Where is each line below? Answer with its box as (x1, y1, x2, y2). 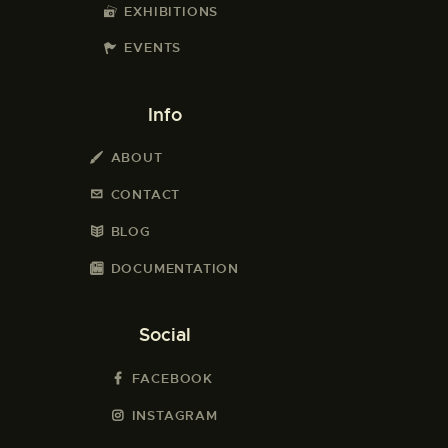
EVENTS (124, 39, 182, 57)
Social (138, 323, 191, 347)
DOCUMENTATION (110, 260, 239, 278)
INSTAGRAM (131, 406, 218, 424)
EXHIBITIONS (124, 2, 219, 20)
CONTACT (110, 186, 181, 204)
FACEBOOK (131, 369, 214, 387)
